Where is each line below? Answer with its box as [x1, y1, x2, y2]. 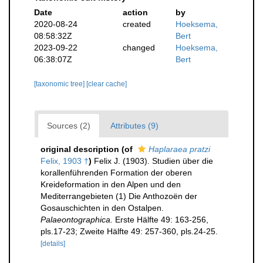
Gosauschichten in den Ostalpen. [41, 203, 164, 213]
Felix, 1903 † [41, 156, 89, 166]
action [122, 8, 148, 17]
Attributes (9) [110, 121, 159, 130]
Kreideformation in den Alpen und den [41, 180, 181, 189]
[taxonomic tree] [34, 80, 86, 88]
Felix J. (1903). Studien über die [94, 156, 213, 166]
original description [41, 144, 119, 154]
